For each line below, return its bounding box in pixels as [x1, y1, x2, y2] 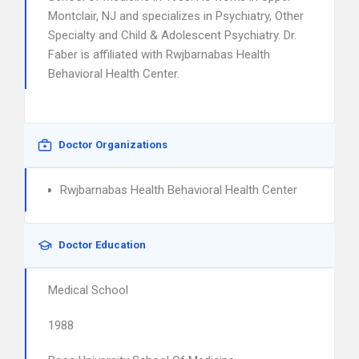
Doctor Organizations [58, 139, 167, 151]
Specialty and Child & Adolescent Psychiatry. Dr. [48, 28, 296, 42]
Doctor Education [58, 239, 146, 251]
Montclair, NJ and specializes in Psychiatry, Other [48, 9, 304, 23]
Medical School [48, 283, 128, 297]
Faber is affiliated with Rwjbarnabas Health [48, 47, 270, 62]
